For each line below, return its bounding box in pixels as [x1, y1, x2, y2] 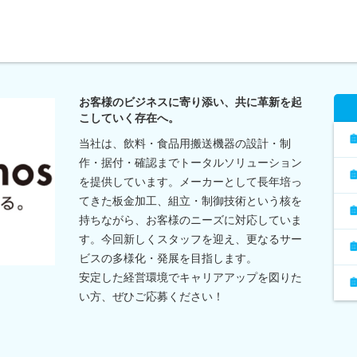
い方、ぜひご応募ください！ [79, 289, 224, 303]
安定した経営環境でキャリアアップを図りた [79, 270, 302, 284]
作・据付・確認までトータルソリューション [79, 155, 302, 169]
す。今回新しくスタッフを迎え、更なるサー [79, 232, 302, 245]
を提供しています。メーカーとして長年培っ [79, 175, 302, 188]
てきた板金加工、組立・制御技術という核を [79, 194, 302, 207]
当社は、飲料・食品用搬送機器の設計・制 [79, 136, 291, 150]
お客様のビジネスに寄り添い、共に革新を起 [79, 95, 302, 108]
